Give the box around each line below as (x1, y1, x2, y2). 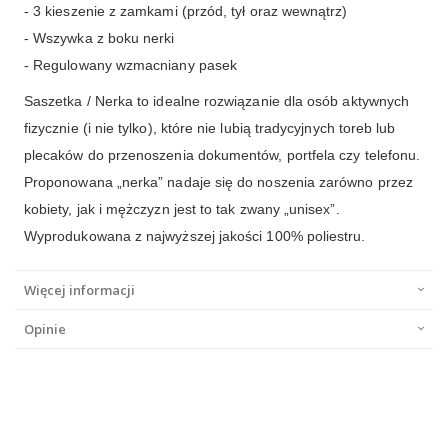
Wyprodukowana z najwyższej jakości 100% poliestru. (24, 228, 366, 245)
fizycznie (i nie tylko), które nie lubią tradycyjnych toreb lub (24, 120, 396, 137)
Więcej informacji (24, 281, 135, 300)
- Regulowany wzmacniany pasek (24, 57, 238, 74)
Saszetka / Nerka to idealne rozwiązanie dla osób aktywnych (24, 93, 410, 110)
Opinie (24, 320, 66, 339)
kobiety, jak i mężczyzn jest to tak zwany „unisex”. (24, 201, 340, 218)
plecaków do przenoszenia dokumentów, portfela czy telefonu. (24, 147, 421, 164)
